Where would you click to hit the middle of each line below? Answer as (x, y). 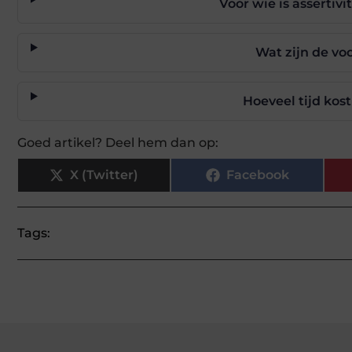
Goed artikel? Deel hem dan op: (118, 143)
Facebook (257, 175)
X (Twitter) (104, 175)
